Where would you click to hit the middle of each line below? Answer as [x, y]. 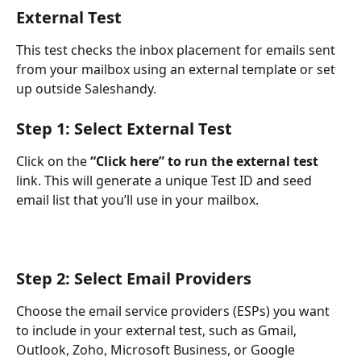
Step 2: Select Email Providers [134, 278]
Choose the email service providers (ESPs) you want [174, 311]
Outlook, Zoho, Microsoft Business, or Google [157, 349]
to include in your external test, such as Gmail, [158, 330]
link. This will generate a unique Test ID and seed [166, 180]
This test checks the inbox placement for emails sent [177, 50]
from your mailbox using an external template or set [177, 70]
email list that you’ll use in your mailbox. [137, 199]
